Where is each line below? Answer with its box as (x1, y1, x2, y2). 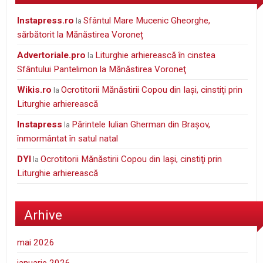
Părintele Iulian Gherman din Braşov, (72, 119, 211, 130)
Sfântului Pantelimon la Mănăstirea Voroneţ (17, 63, 187, 75)
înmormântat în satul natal (17, 133, 119, 144)
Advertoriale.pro (23, 49, 86, 60)
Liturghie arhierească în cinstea (95, 49, 216, 60)
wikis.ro (25, 84, 52, 95)
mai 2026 (17, 237, 55, 248)
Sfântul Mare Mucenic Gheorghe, (83, 15, 211, 26)
